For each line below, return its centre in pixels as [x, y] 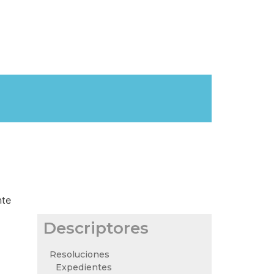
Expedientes [84, 267]
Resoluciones [80, 254]
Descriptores [96, 228]
